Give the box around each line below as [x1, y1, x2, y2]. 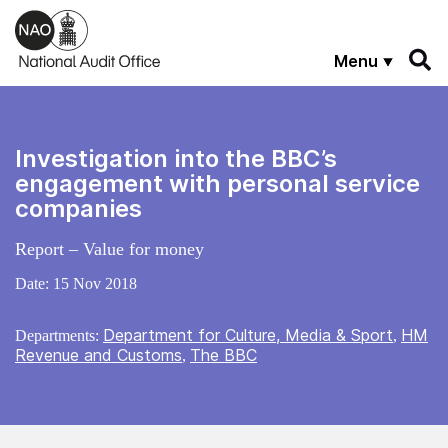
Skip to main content [15, 9, 154, 26]
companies [15, 193, 142, 223]
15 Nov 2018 [53, 274, 137, 292]
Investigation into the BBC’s [15, 143, 337, 173]
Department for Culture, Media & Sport [103, 324, 393, 345]
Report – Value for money [15, 238, 204, 259]
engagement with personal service [15, 168, 420, 198]
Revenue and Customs [15, 344, 182, 365]
